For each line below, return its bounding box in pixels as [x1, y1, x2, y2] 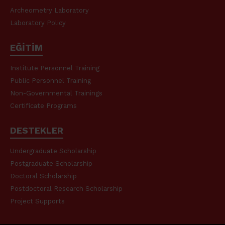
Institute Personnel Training [10, 64, 99, 72]
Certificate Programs [10, 101, 77, 109]
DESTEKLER [10, 125, 63, 136]
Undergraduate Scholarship [10, 147, 96, 155]
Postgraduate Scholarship [10, 159, 92, 167]
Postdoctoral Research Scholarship [10, 184, 123, 192]
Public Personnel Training [10, 76, 91, 84]
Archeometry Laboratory [10, 6, 89, 14]
